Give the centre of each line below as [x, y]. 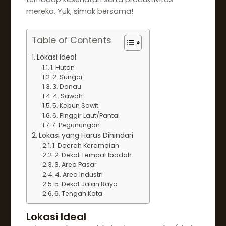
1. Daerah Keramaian [86, 145]
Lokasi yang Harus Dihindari [86, 135]
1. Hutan [63, 67]
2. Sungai [68, 77]
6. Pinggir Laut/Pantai [86, 115]
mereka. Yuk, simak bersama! [79, 11]
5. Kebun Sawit [76, 105]
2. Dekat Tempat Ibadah [93, 155]
